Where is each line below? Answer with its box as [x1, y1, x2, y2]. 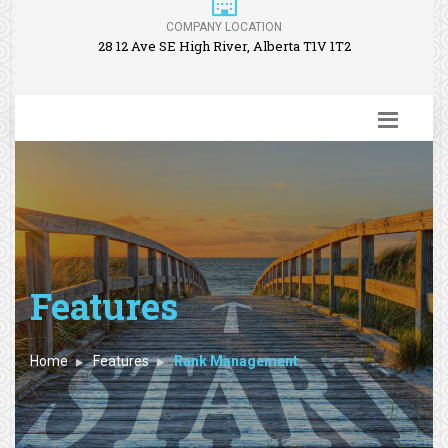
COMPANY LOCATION [166, 20, 282, 34]
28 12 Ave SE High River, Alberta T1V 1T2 [97, 37, 351, 55]
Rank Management [174, 353, 298, 369]
